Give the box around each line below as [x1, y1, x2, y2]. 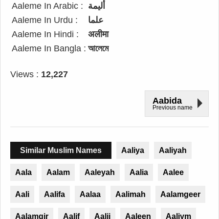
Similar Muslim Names [20, 146, 102, 154]
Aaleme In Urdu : [12, 15, 78, 25]
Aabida [153, 96, 182, 106]
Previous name [153, 104, 193, 111]
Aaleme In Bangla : [12, 44, 86, 53]
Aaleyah [85, 168, 115, 176]
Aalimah [115, 190, 146, 198]
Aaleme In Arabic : [12, 1, 83, 11]
